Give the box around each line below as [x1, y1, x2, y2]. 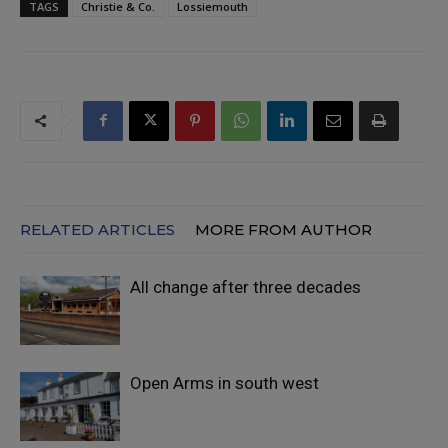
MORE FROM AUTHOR [195, 219, 372, 239]
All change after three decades [130, 276, 361, 297]
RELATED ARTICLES [20, 219, 175, 239]
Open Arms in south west [130, 372, 319, 393]
